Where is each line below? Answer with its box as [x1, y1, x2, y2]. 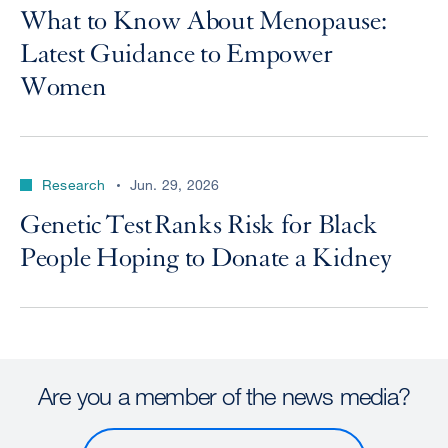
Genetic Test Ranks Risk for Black [20, 209, 379, 242]
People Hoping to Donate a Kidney [20, 242, 392, 275]
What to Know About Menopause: [20, 5, 387, 38]
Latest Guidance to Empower [20, 38, 333, 71]
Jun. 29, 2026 [129, 176, 220, 194]
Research [42, 176, 106, 194]
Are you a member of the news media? [38, 381, 410, 411]
